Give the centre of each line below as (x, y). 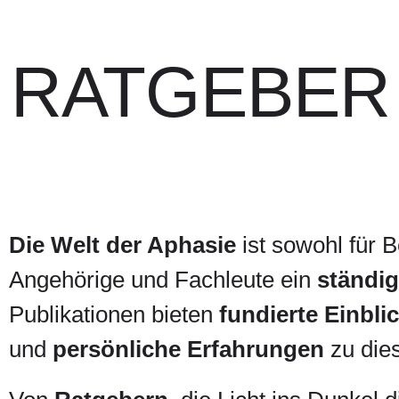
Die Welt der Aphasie (123, 245)
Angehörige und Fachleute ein (163, 280)
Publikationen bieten (114, 314)
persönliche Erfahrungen (189, 349)
